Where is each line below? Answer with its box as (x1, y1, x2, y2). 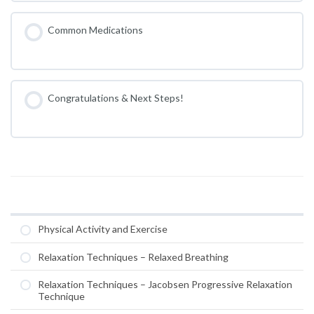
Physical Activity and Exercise (38, 223, 168, 235)
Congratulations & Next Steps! (47, 91, 184, 104)
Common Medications (47, 23, 143, 36)
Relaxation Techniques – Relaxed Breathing (38, 250, 228, 263)
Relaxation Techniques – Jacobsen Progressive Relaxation (38, 278, 292, 290)
